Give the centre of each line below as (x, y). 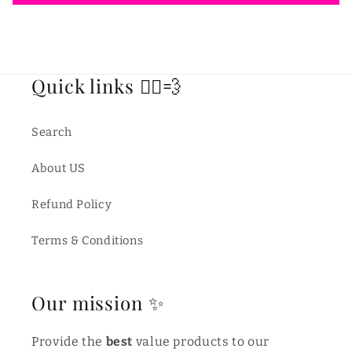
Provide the (69, 342)
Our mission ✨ (98, 303)
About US (59, 168)
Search (52, 132)
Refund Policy (72, 204)
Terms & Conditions (88, 240)
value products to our (202, 342)
